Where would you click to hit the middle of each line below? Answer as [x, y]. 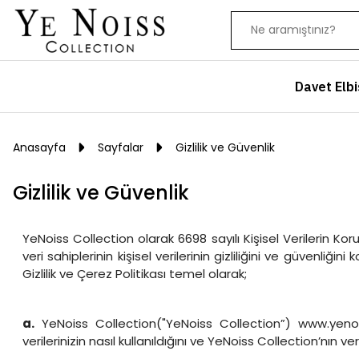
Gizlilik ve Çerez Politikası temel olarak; [135, 274]
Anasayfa [39, 147]
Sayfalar [121, 147]
